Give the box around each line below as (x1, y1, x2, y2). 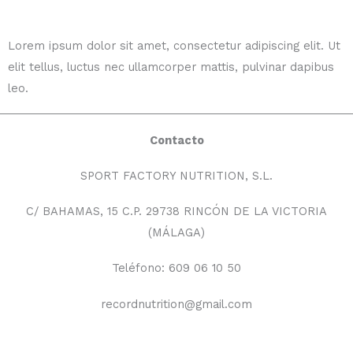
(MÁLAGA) (148, 225, 205, 240)
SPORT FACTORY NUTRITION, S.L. (80, 168, 273, 183)
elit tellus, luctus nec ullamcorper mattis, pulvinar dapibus (8, 60, 334, 75)
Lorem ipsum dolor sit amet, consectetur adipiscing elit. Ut (8, 39, 340, 54)
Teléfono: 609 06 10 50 (112, 261, 241, 276)
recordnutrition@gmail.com (101, 296, 252, 311)
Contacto (149, 132, 204, 147)
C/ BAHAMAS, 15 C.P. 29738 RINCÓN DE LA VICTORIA (26, 204, 327, 219)
